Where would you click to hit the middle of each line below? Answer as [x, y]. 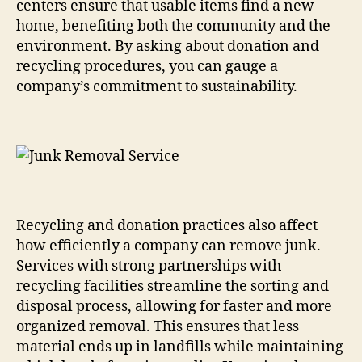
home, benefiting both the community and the [173, 26]
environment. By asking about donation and [168, 46]
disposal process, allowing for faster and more [174, 306]
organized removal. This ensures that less [158, 326]
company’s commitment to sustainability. [157, 86]
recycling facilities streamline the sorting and [173, 286]
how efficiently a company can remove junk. [168, 246]
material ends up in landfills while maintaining [180, 347]
